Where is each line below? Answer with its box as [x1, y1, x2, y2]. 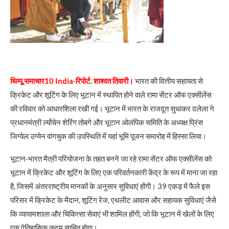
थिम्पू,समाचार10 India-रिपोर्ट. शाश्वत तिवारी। [10, 76, 133, 85]
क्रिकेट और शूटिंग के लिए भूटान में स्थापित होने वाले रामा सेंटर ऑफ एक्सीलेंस [10, 89, 212, 99]
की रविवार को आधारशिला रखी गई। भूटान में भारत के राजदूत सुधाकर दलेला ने [10, 103, 214, 113]
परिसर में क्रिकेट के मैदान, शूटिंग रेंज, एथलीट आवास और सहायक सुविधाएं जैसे [10, 195, 216, 204]
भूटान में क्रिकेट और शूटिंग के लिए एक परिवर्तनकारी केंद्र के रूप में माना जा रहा [10, 167, 217, 177]
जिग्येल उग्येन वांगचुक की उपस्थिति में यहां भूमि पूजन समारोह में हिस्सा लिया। [10, 131, 207, 141]
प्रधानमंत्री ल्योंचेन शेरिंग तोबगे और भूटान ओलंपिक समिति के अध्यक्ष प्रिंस [10, 117, 203, 127]
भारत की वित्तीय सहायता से [133, 76, 203, 85]
